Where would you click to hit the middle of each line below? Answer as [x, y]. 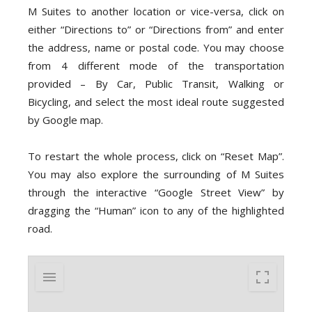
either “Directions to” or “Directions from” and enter [156, 30]
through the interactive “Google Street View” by [156, 193]
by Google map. [65, 120]
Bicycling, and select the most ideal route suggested [156, 102]
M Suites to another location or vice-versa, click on [156, 11]
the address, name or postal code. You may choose [156, 48]
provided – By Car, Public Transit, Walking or [156, 84]
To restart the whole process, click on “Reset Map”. [156, 156]
